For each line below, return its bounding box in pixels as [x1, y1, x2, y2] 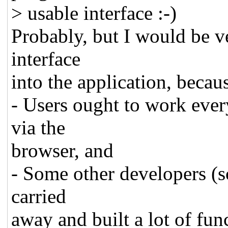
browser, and [11, 139, 114, 161]
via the [11, 116, 66, 138]
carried [11, 185, 67, 207]
